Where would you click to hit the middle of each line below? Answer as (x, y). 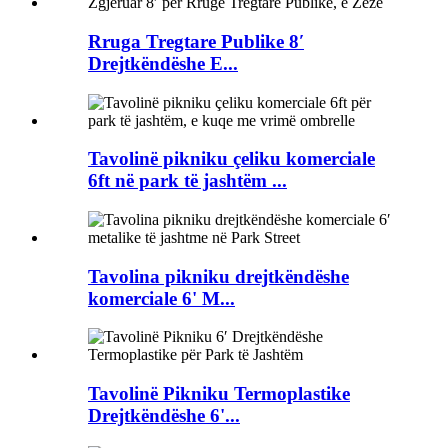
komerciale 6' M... (161, 298)
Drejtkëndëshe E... (163, 63)
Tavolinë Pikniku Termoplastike (219, 394)
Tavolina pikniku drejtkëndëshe (218, 276)
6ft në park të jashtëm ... (187, 181)
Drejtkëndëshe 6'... (164, 416)
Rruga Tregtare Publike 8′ (196, 41)
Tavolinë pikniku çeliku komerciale (231, 159)
